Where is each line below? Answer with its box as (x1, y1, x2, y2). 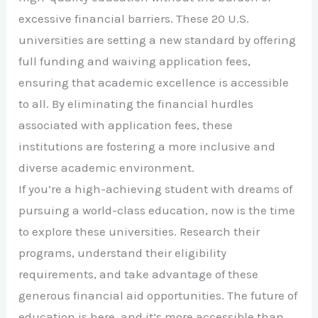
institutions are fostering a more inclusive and (18, 139, 276, 154)
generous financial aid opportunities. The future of (18, 288, 298, 303)
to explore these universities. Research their (18, 224, 261, 239)
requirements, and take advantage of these (18, 267, 259, 282)
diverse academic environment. (18, 160, 195, 175)
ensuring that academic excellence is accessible (18, 75, 290, 90)
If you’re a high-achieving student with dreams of (18, 182, 293, 197)
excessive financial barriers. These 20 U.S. (18, 11, 250, 26)
